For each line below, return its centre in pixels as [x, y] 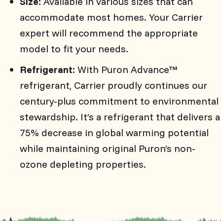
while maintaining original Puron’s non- [108, 148]
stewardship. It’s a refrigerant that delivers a [120, 116]
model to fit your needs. [74, 48]
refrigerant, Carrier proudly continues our [113, 85]
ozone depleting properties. [83, 164]
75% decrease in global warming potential [114, 132]
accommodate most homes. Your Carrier [111, 17]
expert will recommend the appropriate [109, 33]
